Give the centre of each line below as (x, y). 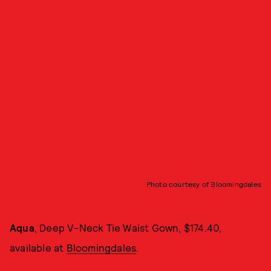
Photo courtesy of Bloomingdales (204, 184)
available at (38, 247)
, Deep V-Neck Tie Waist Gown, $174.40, (128, 227)
